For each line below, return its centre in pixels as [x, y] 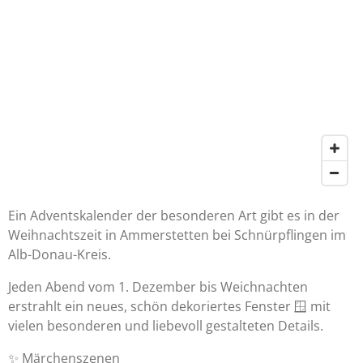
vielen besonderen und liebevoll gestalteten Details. [166, 326]
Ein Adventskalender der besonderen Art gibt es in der [174, 216]
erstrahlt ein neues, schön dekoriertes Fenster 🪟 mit [169, 307]
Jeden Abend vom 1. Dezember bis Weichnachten [158, 287]
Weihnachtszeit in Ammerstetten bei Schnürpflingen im [177, 235]
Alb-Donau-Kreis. [60, 255]
